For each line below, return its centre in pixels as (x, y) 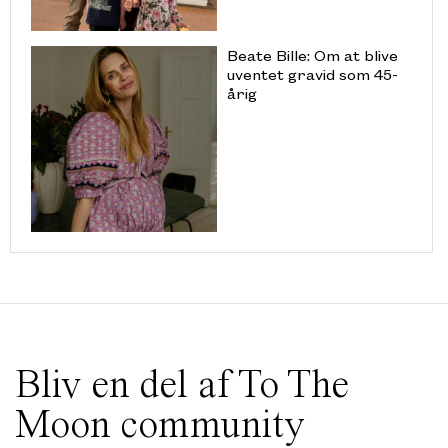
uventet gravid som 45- (312, 74)
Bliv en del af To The (182, 383)
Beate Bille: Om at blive (312, 55)
